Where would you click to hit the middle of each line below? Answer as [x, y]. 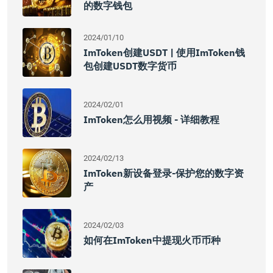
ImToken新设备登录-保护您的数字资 [164, 173]
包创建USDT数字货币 [130, 66]
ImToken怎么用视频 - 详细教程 [151, 119]
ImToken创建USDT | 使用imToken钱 [164, 52]
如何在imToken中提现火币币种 [152, 240]
